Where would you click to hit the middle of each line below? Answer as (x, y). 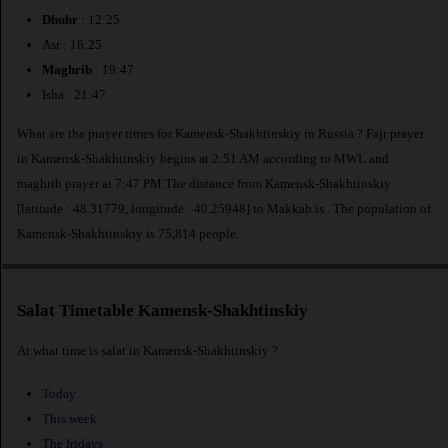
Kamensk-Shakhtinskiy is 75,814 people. (128, 233)
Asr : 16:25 (72, 45)
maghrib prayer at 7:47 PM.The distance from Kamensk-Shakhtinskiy (204, 183)
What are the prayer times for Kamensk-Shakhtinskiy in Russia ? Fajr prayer (220, 133)
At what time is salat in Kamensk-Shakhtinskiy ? (147, 350)
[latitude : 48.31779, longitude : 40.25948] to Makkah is (172, 208)
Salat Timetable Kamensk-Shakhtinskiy (162, 311)
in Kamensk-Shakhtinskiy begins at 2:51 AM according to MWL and (203, 158)
